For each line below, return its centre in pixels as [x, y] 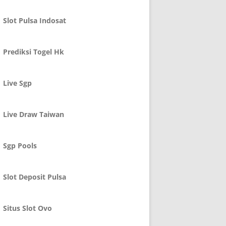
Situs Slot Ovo [27, 208]
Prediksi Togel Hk [34, 52]
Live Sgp [17, 83]
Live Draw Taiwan [34, 114]
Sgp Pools [20, 146]
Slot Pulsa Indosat [35, 20]
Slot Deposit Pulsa [35, 177]
